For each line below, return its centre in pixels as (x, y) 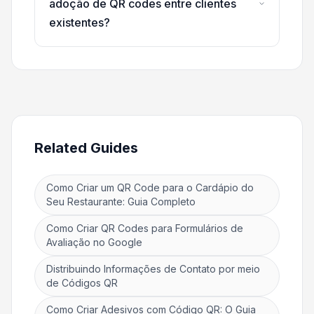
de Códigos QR (82, 282)
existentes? (80, 22)
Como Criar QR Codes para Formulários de (145, 228)
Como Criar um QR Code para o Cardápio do (150, 187)
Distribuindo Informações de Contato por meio (153, 268)
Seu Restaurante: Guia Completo (121, 201)
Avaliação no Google (94, 242)
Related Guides (86, 148)
